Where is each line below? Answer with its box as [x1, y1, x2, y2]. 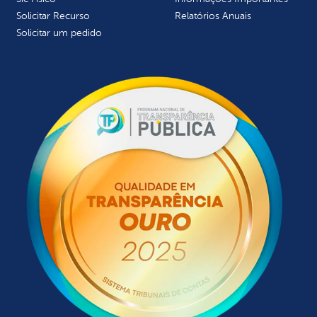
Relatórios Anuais [175, 10, 251, 21]
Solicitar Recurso [16, 10, 90, 21]
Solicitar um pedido [16, 27, 102, 38]
